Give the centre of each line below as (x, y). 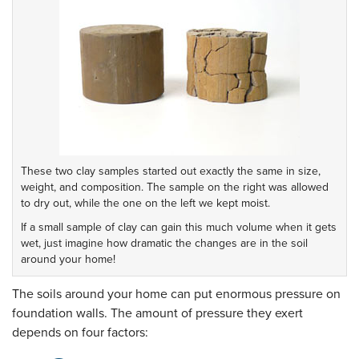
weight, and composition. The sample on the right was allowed (175, 188)
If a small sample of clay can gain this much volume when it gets (179, 228)
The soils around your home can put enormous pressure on (176, 294)
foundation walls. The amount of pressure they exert (157, 314)
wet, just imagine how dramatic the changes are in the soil (164, 244)
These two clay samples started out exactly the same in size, (171, 171)
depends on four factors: (80, 333)
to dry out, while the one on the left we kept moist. (145, 204)
